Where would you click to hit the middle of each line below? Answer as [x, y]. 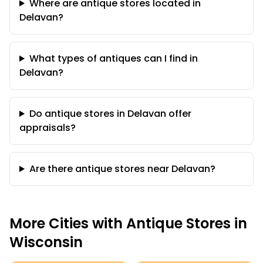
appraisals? [48, 128]
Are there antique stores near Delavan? [122, 169]
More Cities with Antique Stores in [128, 223]
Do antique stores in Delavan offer [110, 114]
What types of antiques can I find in [113, 58]
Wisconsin [46, 242]
